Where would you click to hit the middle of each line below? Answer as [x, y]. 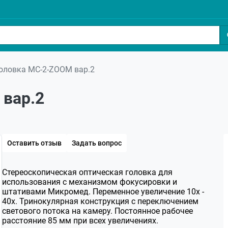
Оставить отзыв [34, 143]
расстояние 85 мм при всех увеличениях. [80, 221]
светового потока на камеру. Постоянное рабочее [97, 211]
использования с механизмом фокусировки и [90, 182]
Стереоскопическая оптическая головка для [87, 172]
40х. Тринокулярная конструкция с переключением [100, 201]
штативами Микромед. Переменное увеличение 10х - [103, 192]
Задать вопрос [97, 143]
